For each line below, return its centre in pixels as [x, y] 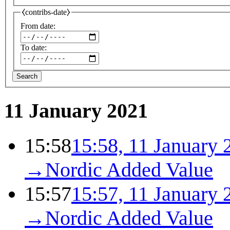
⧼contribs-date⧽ [46, 12]
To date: [34, 47]
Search [27, 76]
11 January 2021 [76, 110]
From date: [38, 26]
